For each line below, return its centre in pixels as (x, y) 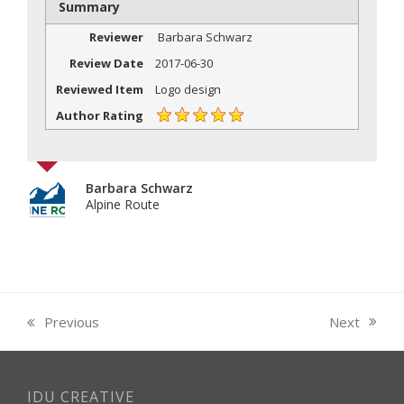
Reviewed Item (99, 89)
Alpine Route (123, 204)
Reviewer (116, 37)
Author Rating (99, 115)
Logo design (188, 89)
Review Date (106, 64)
